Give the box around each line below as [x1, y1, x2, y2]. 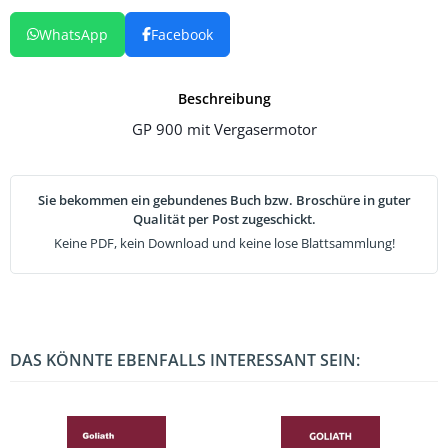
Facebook [151, 24, 213, 44]
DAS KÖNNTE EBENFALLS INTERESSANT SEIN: [10, 348, 360, 371]
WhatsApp [39, 24, 109, 44]
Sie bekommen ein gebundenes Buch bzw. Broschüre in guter [37, 190, 411, 209]
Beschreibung [177, 88, 271, 108]
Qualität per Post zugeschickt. [132, 209, 316, 228]
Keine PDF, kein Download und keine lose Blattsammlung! [53, 233, 395, 252]
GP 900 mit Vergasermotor [131, 118, 317, 139]
